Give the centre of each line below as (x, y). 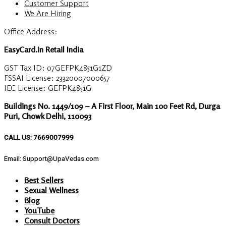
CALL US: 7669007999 (39, 137)
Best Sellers (44, 180)
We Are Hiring (47, 13)
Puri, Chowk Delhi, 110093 (48, 116)
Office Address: (31, 32)
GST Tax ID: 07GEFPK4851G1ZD (58, 68)
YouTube (39, 210)
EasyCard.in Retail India (44, 50)
